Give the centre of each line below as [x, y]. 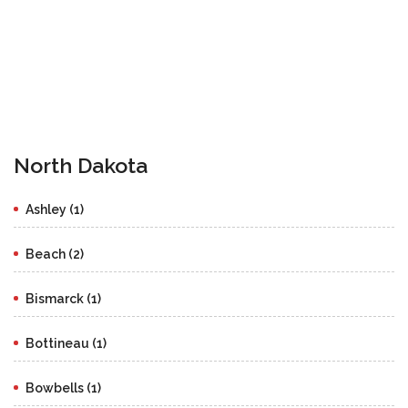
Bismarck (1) [63, 298]
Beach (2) [55, 254]
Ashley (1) [55, 209]
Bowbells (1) [63, 388]
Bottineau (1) [66, 343]
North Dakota [81, 165]
